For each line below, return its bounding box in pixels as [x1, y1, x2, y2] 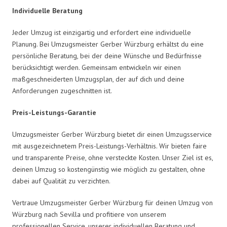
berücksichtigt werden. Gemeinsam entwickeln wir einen [12, 62, 181, 72]
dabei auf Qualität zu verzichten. [12, 176, 110, 185]
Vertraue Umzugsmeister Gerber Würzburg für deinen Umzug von [12, 198, 213, 207]
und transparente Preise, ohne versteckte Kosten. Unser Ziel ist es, [12, 153, 213, 162]
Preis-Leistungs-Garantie [12, 107, 96, 117]
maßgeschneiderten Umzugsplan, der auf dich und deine [12, 74, 184, 84]
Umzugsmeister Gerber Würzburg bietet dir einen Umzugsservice [12, 129, 212, 139]
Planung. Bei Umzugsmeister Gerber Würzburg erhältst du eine [12, 39, 204, 49]
